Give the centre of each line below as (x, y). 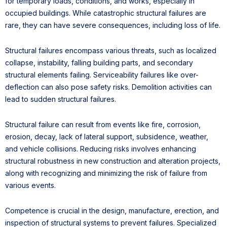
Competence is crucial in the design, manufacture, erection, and (112, 210)
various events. (30, 185)
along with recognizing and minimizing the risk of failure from (106, 173)
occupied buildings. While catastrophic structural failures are (106, 13)
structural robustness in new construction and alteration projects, (113, 161)
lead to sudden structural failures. (61, 99)
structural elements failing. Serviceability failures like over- (102, 74)
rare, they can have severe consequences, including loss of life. (113, 25)
